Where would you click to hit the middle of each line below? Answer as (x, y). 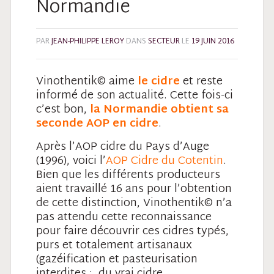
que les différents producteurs (141, 175)
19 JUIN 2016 (213, 41)
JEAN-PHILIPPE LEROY (88, 41)
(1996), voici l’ (71, 161)
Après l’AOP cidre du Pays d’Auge (123, 147)
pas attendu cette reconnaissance (124, 217)
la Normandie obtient (152, 109)
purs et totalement (87, 245)
